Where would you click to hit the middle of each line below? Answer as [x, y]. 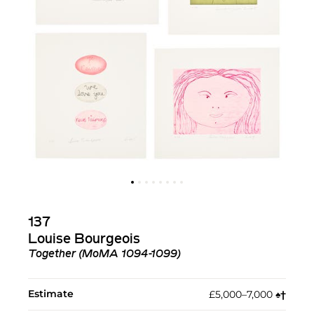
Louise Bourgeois [84, 240]
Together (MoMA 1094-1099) [104, 255]
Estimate [51, 294]
